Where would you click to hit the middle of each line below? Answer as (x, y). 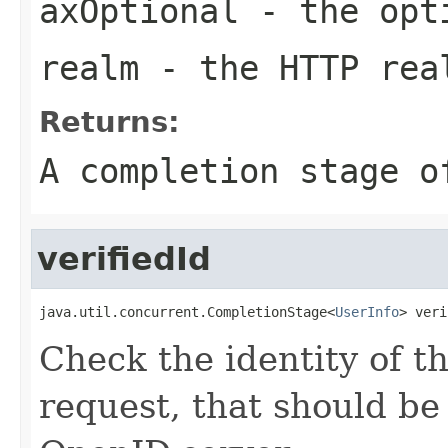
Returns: (109, 121)
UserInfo (367, 311)
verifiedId (124, 258)
